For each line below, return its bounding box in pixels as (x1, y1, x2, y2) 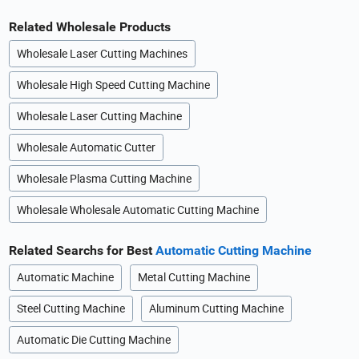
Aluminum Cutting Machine (149, 301, 284, 317)
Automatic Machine (17, 270, 115, 285)
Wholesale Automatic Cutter (17, 139, 156, 155)
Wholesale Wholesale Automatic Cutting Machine (17, 202, 260, 217)
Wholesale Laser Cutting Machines (17, 46, 188, 62)
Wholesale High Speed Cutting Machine (17, 78, 211, 93)
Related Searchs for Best (9, 242, 156, 258)
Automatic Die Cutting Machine (17, 333, 171, 348)
